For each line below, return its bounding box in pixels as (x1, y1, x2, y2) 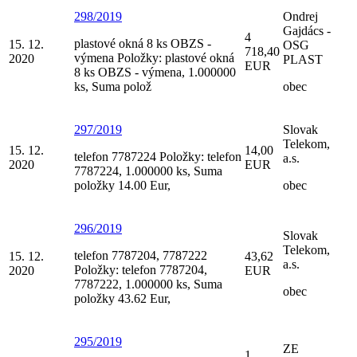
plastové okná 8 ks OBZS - (74, 36, 211, 50)
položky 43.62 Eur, (74, 291, 171, 305)
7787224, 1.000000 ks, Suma (74, 163, 222, 178)
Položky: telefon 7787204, (74, 262, 207, 277)
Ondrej (283, 9, 318, 23)
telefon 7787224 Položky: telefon (74, 149, 241, 163)
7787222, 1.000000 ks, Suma (74, 277, 222, 291)
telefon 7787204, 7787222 (74, 248, 207, 262)
